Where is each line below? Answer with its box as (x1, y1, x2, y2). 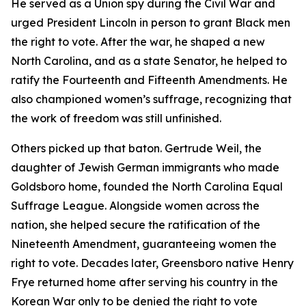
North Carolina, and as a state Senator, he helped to (11, 54, 287, 68)
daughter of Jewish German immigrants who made (11, 161, 279, 174)
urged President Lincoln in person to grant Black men (11, 16, 290, 29)
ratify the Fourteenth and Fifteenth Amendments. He (11, 73, 288, 87)
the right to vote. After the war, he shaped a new (11, 35, 265, 48)
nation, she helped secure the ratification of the (11, 218, 260, 232)
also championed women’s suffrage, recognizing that (11, 92, 292, 106)
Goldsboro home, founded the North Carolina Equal (11, 180, 283, 193)
